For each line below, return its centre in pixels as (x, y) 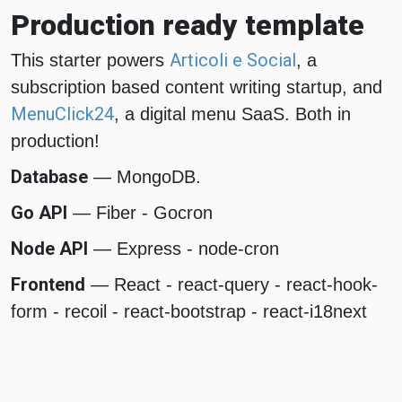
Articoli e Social (233, 60)
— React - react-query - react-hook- (232, 284)
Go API (39, 212)
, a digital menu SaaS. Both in (232, 114)
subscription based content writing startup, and (197, 87)
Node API (49, 248)
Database (49, 176)
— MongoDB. (144, 176)
